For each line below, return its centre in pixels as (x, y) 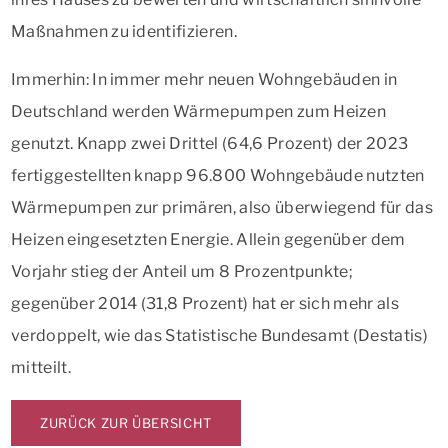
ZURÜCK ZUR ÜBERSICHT (126, 422)
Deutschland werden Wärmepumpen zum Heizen (199, 111)
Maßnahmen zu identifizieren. (124, 31)
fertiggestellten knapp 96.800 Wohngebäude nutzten (218, 175)
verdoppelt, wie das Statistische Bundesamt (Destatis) (219, 335)
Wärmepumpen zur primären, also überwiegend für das (222, 207)
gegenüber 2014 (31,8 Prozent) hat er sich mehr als (205, 303)
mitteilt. (41, 367)
